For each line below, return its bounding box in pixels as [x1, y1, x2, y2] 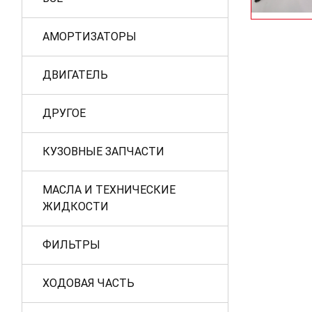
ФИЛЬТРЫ [42, 238, 100, 251]
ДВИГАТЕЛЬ [42, 68, 108, 81]
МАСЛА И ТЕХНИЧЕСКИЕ [42, 183, 175, 196]
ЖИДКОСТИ [42, 200, 109, 213]
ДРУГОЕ [42, 107, 86, 120]
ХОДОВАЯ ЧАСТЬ [42, 276, 134, 290]
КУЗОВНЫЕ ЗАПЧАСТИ [42, 145, 164, 158]
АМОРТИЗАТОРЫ [42, 30, 136, 43]
